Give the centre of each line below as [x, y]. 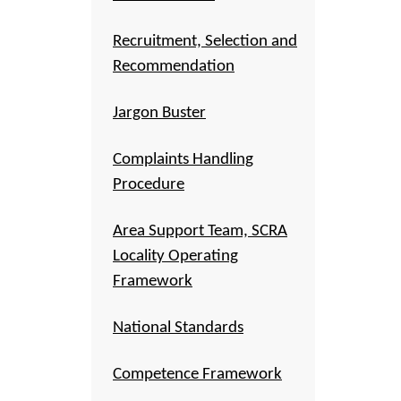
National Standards [178, 328]
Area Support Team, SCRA [200, 231]
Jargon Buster [159, 113]
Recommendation [174, 67]
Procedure [149, 185]
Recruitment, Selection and [205, 42]
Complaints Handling [183, 160]
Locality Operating [175, 256]
